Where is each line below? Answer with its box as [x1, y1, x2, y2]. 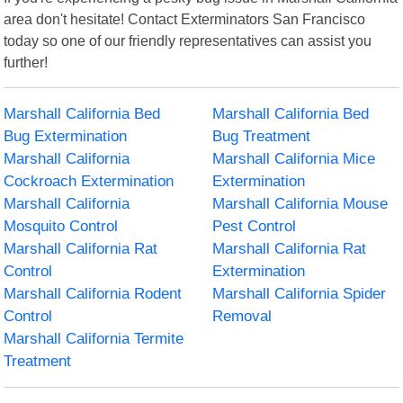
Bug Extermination [4, 127, 128, 145]
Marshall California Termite [4, 329, 184, 347]
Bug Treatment [212, 127, 310, 145]
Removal [212, 307, 272, 325]
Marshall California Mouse [212, 194, 388, 212]
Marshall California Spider [212, 284, 386, 302]
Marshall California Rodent [4, 284, 183, 302]
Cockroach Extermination [4, 172, 175, 190]
